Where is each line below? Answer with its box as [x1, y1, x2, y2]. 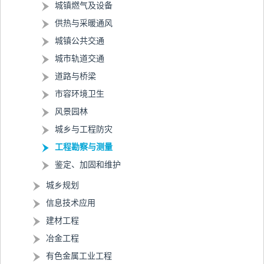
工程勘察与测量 [55, 143, 113, 151]
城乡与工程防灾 [55, 125, 113, 134]
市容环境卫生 [55, 90, 104, 98]
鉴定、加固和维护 [55, 160, 121, 169]
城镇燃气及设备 [55, 1, 113, 10]
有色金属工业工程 [46, 252, 112, 260]
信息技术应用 [46, 199, 95, 207]
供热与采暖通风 [55, 19, 113, 28]
